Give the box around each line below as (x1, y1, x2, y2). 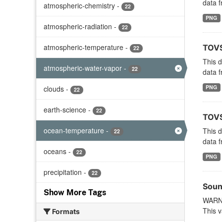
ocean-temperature (44, 125, 104, 136)
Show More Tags (44, 188, 106, 198)
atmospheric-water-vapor (44, 63, 122, 73)
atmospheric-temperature (44, 42, 123, 53)
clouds (44, 84, 64, 94)
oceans (44, 146, 66, 157)
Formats (51, 207, 80, 216)
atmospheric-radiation (44, 21, 112, 32)
